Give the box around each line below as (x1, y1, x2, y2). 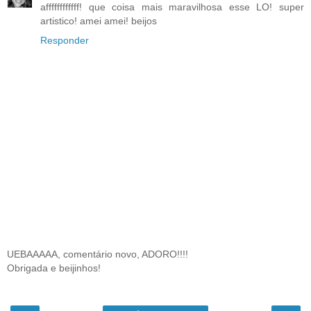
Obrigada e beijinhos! (7, 262, 101, 274)
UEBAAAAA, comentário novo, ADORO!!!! (7, 248, 188, 260)
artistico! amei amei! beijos (40, 15, 157, 26)
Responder (40, 34, 89, 46)
